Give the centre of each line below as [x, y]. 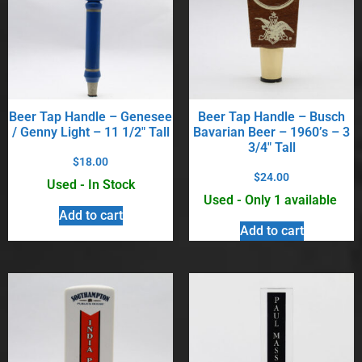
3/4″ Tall [271, 148]
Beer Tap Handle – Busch [271, 117]
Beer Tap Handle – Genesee [90, 117]
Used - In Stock [90, 184]
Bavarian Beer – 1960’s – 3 [271, 133]
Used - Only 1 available [271, 200]
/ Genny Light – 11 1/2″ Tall [90, 133]
